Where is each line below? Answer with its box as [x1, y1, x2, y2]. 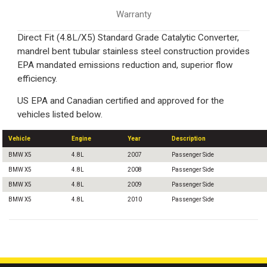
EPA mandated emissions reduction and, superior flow [17, 59, 233, 70]
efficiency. [17, 73, 57, 84]
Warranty [116, 8, 151, 20]
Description [172, 135, 206, 142]
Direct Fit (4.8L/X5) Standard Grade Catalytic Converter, [17, 32, 239, 43]
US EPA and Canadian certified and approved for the [17, 95, 224, 106]
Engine [72, 135, 91, 142]
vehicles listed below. [17, 108, 103, 120]
